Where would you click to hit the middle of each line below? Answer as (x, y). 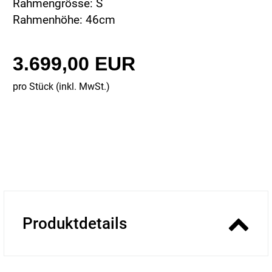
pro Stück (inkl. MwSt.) (61, 87)
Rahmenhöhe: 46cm (64, 20)
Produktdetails (75, 224)
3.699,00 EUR (74, 64)
